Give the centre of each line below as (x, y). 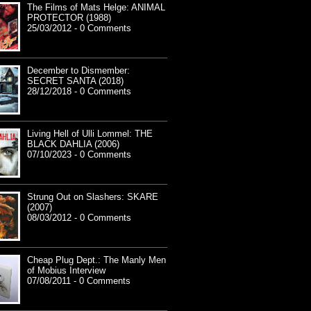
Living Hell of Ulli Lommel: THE (90, 134)
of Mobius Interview (66, 271)
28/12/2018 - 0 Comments (79, 92)
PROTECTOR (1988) (69, 18)
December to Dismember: (78, 71)
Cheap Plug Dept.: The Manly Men (96, 260)
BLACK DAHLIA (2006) (73, 144)
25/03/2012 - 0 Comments (79, 28)
